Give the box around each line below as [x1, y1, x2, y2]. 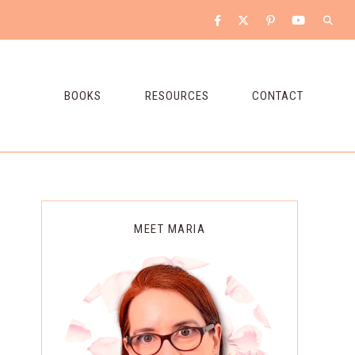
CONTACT [252, 88, 303, 103]
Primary [40, 195, 145, 240]
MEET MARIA [134, 221, 205, 236]
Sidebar [40, 231, 138, 277]
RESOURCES [144, 88, 209, 103]
